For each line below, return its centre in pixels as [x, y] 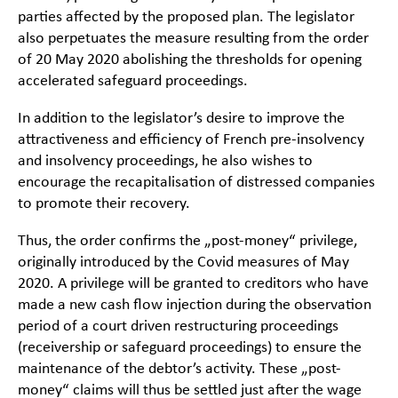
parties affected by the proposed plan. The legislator [186, 18]
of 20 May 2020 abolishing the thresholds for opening [190, 60]
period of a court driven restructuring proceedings [178, 327]
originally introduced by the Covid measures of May [183, 263]
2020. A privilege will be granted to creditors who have [193, 284]
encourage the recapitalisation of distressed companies [196, 183]
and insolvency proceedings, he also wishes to [165, 162]
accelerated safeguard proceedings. [133, 82]
